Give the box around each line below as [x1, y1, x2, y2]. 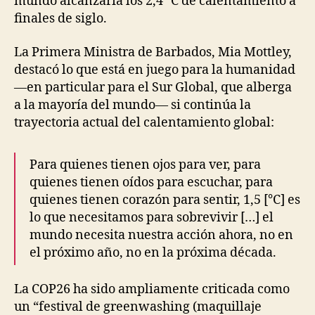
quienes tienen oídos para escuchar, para [30, 174, 273, 191]
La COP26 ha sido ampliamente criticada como [14, 281, 290, 298]
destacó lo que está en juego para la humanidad [14, 61, 295, 78]
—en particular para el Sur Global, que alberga [14, 79, 292, 96]
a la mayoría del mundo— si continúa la [14, 96, 251, 113]
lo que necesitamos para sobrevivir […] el [30, 209, 274, 226]
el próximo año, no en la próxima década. [30, 244, 276, 261]
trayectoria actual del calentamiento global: [14, 114, 277, 131]
